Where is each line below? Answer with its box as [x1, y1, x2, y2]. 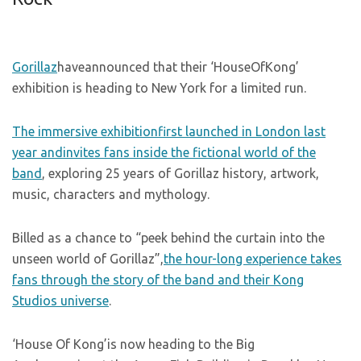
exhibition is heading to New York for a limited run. [12, 81, 306, 95]
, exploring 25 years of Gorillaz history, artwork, [42, 166, 319, 180]
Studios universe [12, 293, 109, 308]
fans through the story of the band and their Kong [12, 272, 304, 287]
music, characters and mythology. [12, 187, 210, 201]
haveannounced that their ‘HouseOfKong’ [57, 60, 299, 74]
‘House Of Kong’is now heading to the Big [12, 337, 255, 351]
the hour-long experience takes [164, 251, 342, 266]
